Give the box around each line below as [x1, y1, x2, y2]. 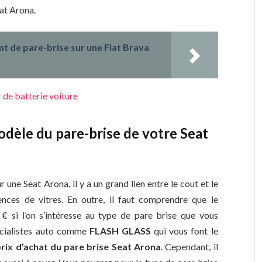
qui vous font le [151, 225, 218, 236]
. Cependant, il [161, 240, 218, 252]
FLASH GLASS [89, 225, 151, 236]
